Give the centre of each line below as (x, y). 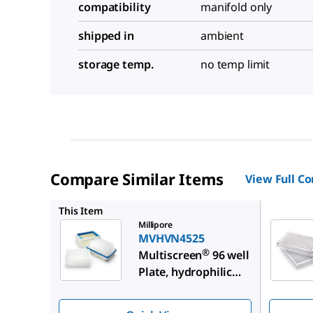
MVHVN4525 (172, 238)
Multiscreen (170, 255)
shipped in (106, 35)
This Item (81, 211)
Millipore (155, 225)
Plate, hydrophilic (185, 272)
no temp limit (235, 64)
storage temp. (116, 64)
